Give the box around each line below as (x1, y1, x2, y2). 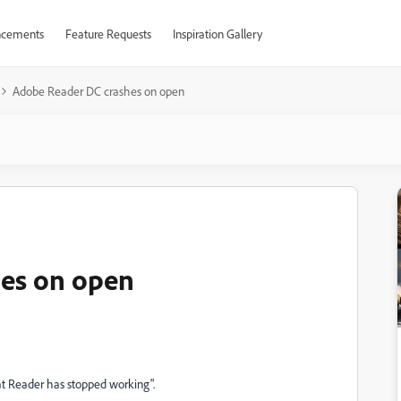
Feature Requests (64, 26, 151, 41)
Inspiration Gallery (172, 26, 262, 41)
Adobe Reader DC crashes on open (13, 83, 184, 98)
